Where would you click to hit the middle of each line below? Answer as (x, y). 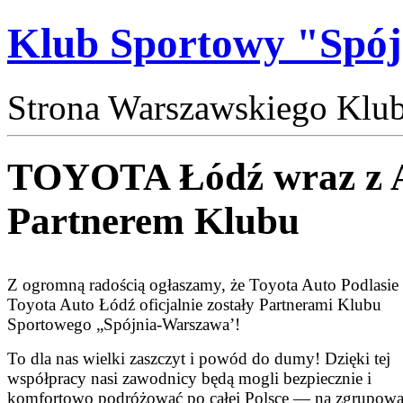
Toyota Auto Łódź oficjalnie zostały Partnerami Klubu (194, 304)
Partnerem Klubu (153, 220)
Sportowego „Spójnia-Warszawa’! (124, 324)
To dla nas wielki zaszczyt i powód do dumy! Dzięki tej (199, 358)
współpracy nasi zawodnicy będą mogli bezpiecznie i (189, 378)
